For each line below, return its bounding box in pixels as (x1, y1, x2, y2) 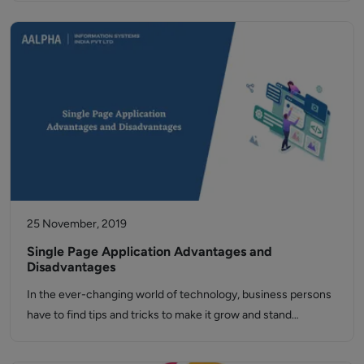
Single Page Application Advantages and (27, 243, 272, 259)
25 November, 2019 (27, 216, 127, 231)
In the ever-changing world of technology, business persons (27, 287, 331, 301)
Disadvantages (27, 258, 115, 275)
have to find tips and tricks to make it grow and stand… (27, 307, 299, 322)
